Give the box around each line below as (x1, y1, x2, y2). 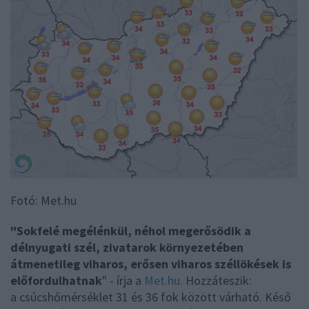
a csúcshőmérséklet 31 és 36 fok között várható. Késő (10, 289, 291, 306)
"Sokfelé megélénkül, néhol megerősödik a (10, 223, 251, 239)
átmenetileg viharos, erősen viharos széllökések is (10, 256, 291, 272)
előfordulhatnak (10, 272, 102, 289)
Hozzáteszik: (186, 272, 252, 289)
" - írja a (102, 272, 141, 289)
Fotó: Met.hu (10, 192, 77, 209)
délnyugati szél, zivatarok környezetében (10, 239, 243, 256)
